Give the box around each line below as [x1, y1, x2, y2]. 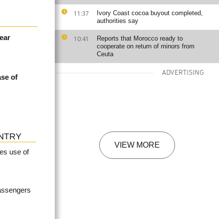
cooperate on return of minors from [97, 43, 195, 50]
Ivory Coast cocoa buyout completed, [97, 9, 203, 17]
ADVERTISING [162, 69, 204, 77]
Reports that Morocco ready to [97, 35, 183, 42]
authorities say [97, 17, 138, 24]
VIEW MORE [114, 141, 160, 149]
